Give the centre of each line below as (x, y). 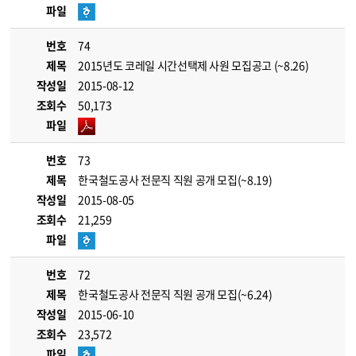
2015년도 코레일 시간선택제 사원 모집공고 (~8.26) (193, 65)
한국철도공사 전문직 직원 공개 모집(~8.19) (175, 180)
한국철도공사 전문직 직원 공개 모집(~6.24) (175, 294)
